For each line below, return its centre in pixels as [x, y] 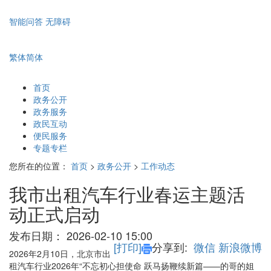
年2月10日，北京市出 [70, 254]
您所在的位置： [39, 166]
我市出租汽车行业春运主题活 [127, 194]
